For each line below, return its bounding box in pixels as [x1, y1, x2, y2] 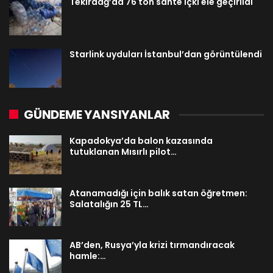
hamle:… [69, 250, 106, 263]
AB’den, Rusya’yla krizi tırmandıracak [69, 239, 235, 252]
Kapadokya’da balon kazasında [69, 134, 213, 147]
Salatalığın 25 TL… [69, 197, 149, 210]
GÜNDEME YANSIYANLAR [24, 105, 171, 123]
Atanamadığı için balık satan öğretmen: [69, 186, 247, 199]
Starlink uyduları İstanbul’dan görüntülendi [69, 48, 262, 61]
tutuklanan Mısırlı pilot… [69, 145, 177, 158]
